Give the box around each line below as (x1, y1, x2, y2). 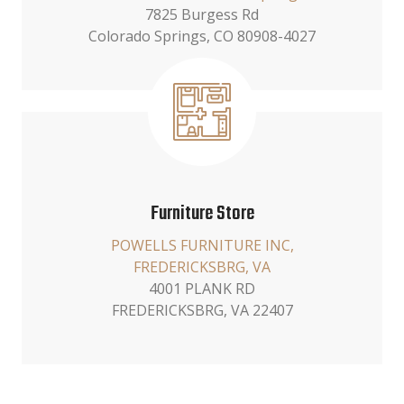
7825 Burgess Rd (145, 5, 259, 24)
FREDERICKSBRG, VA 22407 (111, 300, 293, 320)
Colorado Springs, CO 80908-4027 (88, 26, 316, 46)
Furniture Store (150, 199, 254, 229)
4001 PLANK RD (149, 279, 255, 298)
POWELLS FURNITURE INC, (110, 235, 294, 255)
